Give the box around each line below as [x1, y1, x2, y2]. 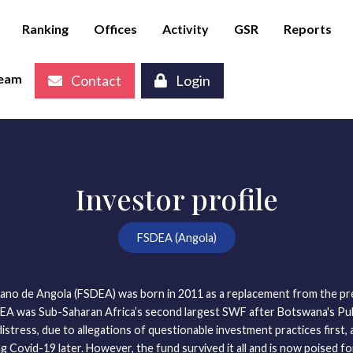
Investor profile [75, 180, 278, 218]
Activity [162, 21, 209, 36]
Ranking [22, 21, 69, 36]
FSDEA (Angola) [136, 231, 217, 245]
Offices [94, 21, 137, 36]
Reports [284, 21, 332, 36]
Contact [69, 71, 121, 89]
